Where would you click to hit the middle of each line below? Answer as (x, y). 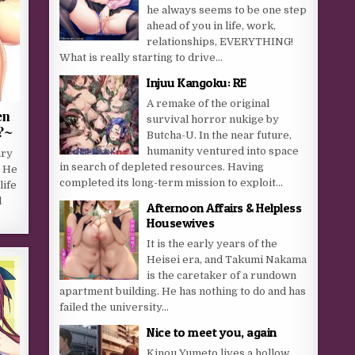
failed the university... (115, 307)
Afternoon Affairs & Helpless (224, 208)
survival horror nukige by (213, 119)
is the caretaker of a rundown (222, 275)
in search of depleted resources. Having (162, 167)
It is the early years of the (212, 244)
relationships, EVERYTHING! (220, 42)
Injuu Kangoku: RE (197, 82)
